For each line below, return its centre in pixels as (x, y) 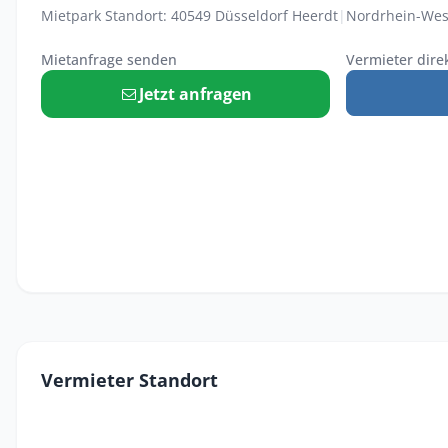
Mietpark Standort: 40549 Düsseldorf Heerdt (189, 15)
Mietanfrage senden (109, 59)
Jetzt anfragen (195, 94)
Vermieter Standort (129, 380)
